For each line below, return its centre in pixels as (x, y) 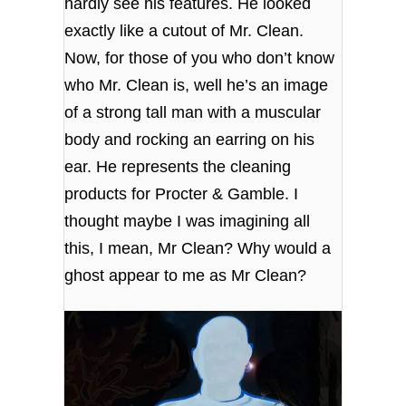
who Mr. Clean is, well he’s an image (197, 86)
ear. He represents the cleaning (178, 167)
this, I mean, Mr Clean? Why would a (198, 249)
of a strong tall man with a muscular (193, 113)
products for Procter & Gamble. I (182, 194)
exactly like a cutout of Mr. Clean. (184, 31)
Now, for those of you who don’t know (200, 58)
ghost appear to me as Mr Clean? (186, 276)
